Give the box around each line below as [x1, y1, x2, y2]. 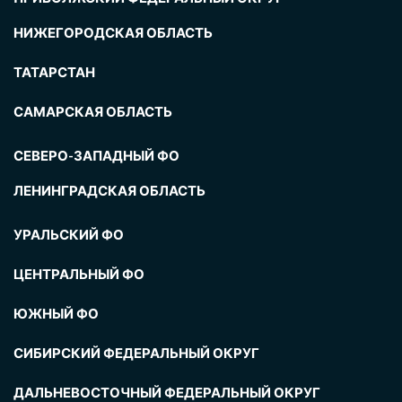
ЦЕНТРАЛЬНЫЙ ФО [13, 266, 144, 283]
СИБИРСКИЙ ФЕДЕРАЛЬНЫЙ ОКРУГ [13, 345, 259, 362]
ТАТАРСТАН [13, 64, 95, 81]
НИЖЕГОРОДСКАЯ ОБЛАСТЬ [13, 24, 213, 41]
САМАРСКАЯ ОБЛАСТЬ [13, 103, 172, 120]
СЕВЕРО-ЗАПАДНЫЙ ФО [13, 147, 179, 164]
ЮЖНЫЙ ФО [13, 305, 99, 322]
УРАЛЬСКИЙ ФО [13, 226, 124, 243]
